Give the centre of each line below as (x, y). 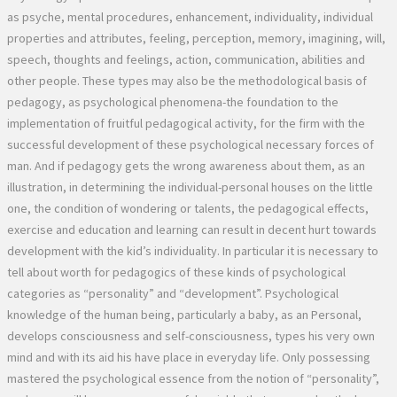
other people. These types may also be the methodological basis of (187, 80)
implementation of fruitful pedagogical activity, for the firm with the (186, 123)
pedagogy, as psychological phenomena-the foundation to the (173, 101)
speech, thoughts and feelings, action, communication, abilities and (186, 59)
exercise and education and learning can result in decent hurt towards (192, 229)
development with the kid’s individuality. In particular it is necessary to (193, 250)
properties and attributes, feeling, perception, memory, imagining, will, (196, 38)
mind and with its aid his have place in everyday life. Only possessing (189, 357)
